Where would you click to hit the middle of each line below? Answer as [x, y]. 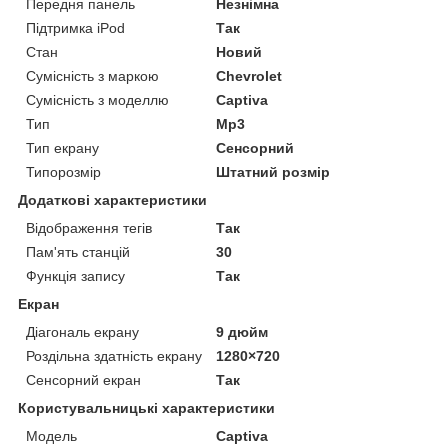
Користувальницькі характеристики [146, 407]
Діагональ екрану [82, 331]
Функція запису [75, 275]
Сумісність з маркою [92, 75]
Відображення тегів [89, 227]
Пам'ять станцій [78, 251]
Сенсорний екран [83, 379]
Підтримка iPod [75, 27]
